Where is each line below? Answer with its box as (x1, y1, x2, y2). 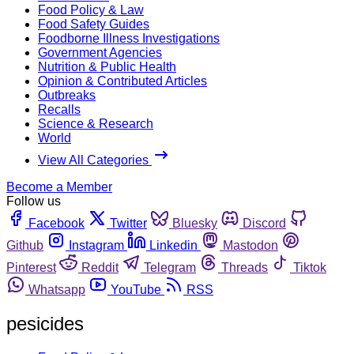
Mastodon (223, 238, 278, 252)
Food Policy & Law (38, 2, 144, 17)
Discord (243, 216, 286, 230)
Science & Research (38, 116, 153, 130)
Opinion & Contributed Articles (38, 73, 207, 88)
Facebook (28, 216, 85, 230)
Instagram (69, 238, 124, 252)
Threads (221, 260, 268, 274)
